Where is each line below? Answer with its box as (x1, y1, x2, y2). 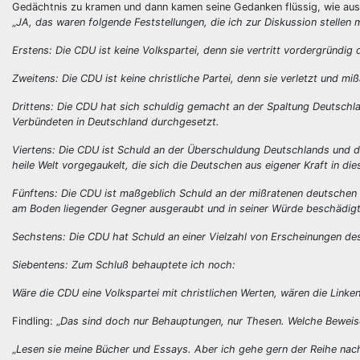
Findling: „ (12, 315, 60, 327)
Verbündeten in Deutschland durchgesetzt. (12, 116, 219, 128)
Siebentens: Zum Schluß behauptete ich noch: (12, 259, 235, 271)
